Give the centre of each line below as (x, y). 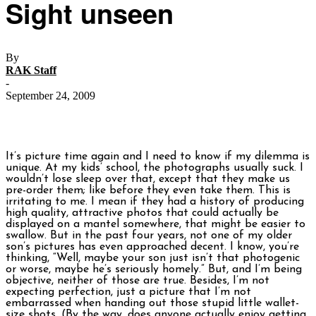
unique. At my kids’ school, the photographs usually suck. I (154, 168)
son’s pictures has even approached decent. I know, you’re (152, 247)
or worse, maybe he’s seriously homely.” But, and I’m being (154, 270)
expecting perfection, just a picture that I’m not (128, 292)
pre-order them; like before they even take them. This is (148, 191)
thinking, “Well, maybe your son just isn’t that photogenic (153, 259)
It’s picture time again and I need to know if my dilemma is (158, 157)
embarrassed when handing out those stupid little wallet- (152, 304)
